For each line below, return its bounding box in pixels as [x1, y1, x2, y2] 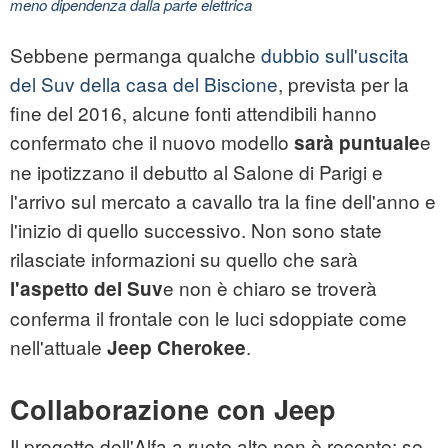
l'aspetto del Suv [10, 275, 163, 303]
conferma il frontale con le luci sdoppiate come [10, 304, 407, 332]
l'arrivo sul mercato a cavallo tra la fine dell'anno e [10, 187, 436, 215]
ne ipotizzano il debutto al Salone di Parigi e [10, 158, 383, 186]
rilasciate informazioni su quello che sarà [10, 245, 358, 273]
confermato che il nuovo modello [10, 128, 294, 156]
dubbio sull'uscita [261, 41, 409, 69]
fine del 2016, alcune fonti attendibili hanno [10, 99, 377, 127]
